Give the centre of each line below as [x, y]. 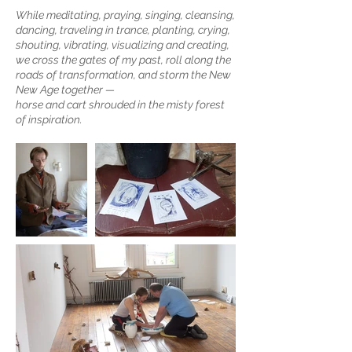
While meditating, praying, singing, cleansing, [125, 15]
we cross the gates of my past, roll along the [123, 60]
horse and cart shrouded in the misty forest [120, 104]
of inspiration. [49, 119]
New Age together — [65, 90]
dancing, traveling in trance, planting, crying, [123, 30]
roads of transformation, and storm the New [123, 75]
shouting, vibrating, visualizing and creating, [123, 45]
